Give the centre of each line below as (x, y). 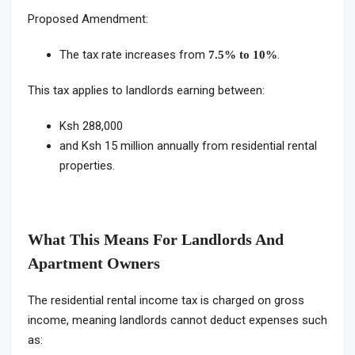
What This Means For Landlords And (156, 240)
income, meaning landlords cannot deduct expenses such (177, 321)
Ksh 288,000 (91, 126)
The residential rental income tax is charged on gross (166, 301)
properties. (87, 166)
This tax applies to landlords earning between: (146, 91)
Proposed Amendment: (88, 19)
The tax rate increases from (134, 55)
